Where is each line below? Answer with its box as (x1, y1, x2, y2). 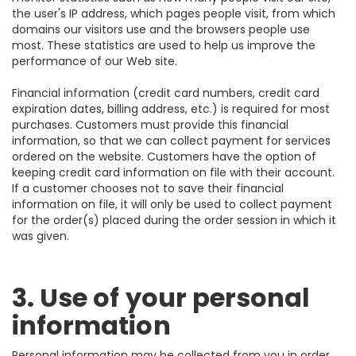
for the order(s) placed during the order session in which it (12, 212, 336, 228)
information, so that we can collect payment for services (12, 133, 331, 149)
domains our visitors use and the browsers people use (12, 21, 310, 37)
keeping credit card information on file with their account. (12, 164, 335, 180)
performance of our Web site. (12, 53, 177, 69)
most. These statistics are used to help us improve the (12, 37, 315, 53)
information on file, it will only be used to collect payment (12, 196, 332, 212)
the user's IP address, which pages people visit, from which (12, 6, 335, 21)
